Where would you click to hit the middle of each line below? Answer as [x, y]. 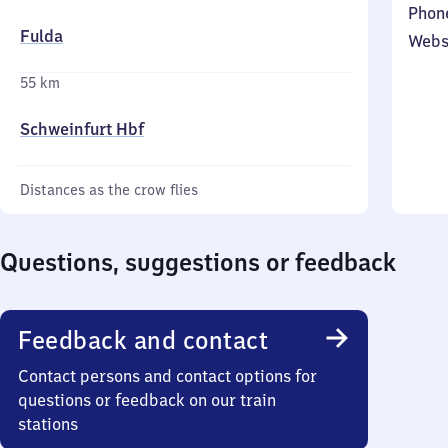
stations [48, 424]
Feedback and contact [143, 340]
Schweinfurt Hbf [82, 129]
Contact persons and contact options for [167, 376]
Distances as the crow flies [109, 190]
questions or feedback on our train [147, 400]
